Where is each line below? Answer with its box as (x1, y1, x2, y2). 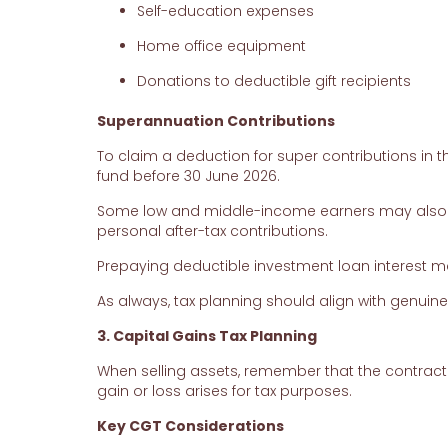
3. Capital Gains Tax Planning (96, 326, 317, 347)
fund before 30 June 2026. (96, 166, 280, 187)
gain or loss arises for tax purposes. (96, 381, 352, 402)
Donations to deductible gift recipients (136, 71, 411, 92)
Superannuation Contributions (96, 111, 335, 132)
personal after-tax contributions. (96, 221, 328, 242)
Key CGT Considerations (96, 416, 284, 437)
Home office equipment (136, 36, 306, 57)
